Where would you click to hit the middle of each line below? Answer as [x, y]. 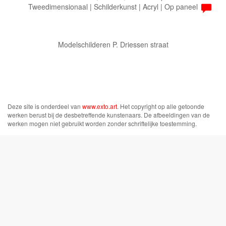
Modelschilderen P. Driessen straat [113, 45]
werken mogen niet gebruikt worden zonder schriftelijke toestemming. [102, 123]
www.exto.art [100, 106]
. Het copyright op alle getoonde [161, 106]
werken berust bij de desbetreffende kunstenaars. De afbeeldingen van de [109, 115]
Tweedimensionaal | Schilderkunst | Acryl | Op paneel [113, 7]
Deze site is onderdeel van [45, 106]
